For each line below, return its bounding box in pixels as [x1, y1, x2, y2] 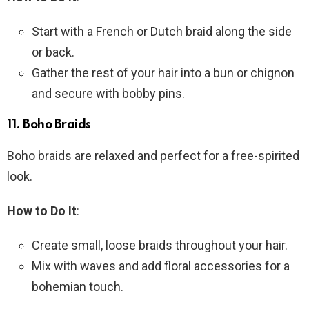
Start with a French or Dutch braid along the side [32, 23, 292, 39]
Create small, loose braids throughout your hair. [32, 237, 288, 252]
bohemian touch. [32, 279, 123, 294]
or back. [32, 44, 74, 59]
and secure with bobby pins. [32, 86, 185, 101]
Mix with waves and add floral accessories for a [32, 258, 290, 273]
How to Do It [7, 203, 77, 218]
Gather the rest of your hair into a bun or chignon [32, 65, 295, 80]
